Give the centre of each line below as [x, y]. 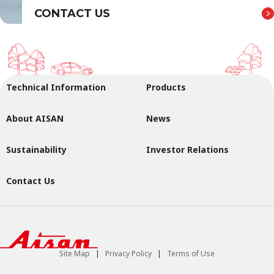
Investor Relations [187, 149]
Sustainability [36, 149]
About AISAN [35, 118]
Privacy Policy [128, 254]
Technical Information [56, 87]
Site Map [75, 254]
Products [166, 87]
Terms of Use [191, 254]
